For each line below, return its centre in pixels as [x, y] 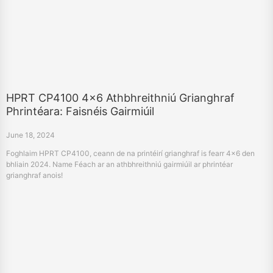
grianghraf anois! [34, 175]
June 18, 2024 [30, 135]
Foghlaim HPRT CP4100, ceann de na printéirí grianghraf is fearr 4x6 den [130, 154]
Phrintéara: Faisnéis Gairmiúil [80, 112]
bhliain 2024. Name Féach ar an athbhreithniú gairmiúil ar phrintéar [119, 165]
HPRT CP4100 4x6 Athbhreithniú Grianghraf [120, 98]
